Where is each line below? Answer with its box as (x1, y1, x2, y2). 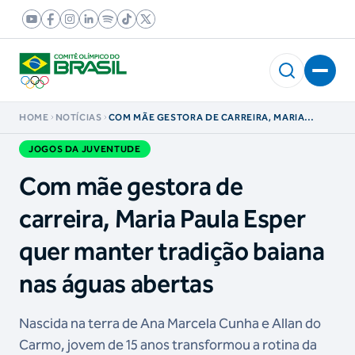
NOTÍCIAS (55, 112, 102, 123)
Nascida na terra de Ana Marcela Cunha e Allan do (19, 315, 321, 332)
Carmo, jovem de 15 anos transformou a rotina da (19, 336, 317, 353)
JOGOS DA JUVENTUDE (29, 143, 141, 155)
